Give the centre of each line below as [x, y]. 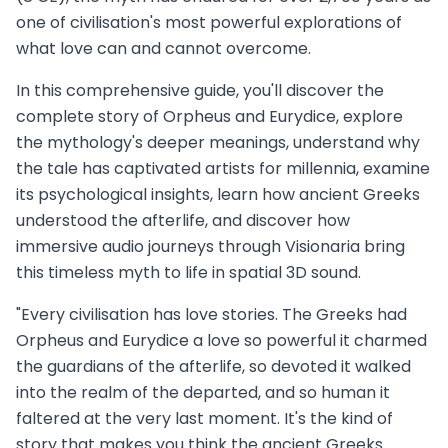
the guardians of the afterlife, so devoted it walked [213, 366]
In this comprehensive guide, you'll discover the [200, 90]
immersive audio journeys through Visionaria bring [210, 246]
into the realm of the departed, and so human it [203, 392]
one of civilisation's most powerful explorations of [209, 22]
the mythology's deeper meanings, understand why [218, 142]
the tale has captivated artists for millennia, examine [223, 168]
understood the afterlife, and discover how [183, 220]
